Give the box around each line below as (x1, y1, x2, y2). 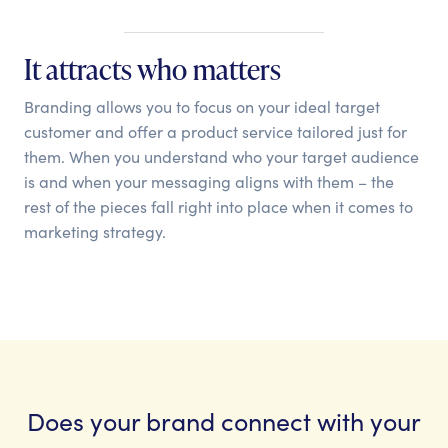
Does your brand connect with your (27, 403, 421, 438)
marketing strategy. (24, 220, 166, 242)
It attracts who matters (24, 49, 281, 88)
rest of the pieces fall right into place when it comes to (24, 195, 413, 217)
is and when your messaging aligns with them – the (24, 170, 394, 192)
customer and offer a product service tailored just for (24, 120, 407, 142)
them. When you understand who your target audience (24, 145, 419, 167)
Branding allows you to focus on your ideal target (24, 95, 380, 117)
